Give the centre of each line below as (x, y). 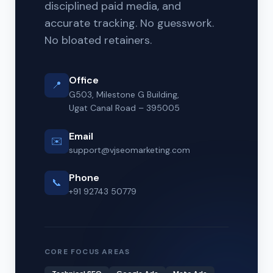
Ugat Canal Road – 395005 (124, 108)
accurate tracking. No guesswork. (129, 23)
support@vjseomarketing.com (129, 150)
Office (84, 80)
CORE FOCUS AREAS (87, 252)
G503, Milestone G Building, (124, 94)
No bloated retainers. (98, 40)
